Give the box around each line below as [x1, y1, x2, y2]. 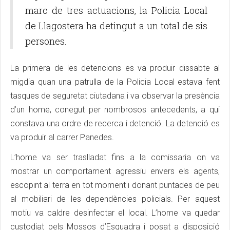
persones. [25, 35, 67, 48]
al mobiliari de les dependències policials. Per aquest [10, 194, 220, 204]
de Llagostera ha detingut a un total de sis [25, 20, 207, 32]
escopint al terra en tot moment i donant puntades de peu [10, 180, 220, 190]
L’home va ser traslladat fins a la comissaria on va [10, 152, 220, 163]
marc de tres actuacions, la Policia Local [25, 4, 207, 17]
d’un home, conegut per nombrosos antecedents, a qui [10, 105, 220, 115]
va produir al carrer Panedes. [10, 132, 114, 143]
